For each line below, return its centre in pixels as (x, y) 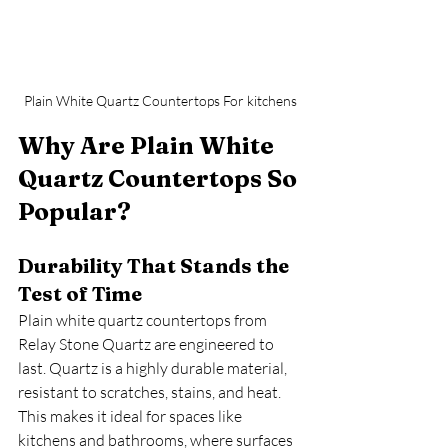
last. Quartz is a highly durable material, (154, 368)
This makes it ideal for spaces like (131, 416)
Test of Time (80, 293)
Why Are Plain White (148, 145)
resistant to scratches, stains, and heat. (151, 392)
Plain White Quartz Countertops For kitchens (160, 100)
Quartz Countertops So (160, 178)
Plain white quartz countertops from (144, 320)
